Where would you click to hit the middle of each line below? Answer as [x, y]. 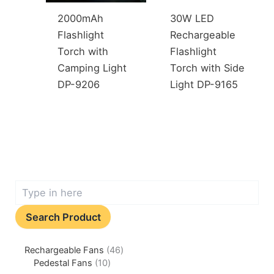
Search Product [63, 217]
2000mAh [81, 19]
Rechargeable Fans [65, 250]
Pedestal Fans [63, 263]
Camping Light [92, 68]
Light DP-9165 [204, 85]
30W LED [192, 19]
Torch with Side [208, 68]
